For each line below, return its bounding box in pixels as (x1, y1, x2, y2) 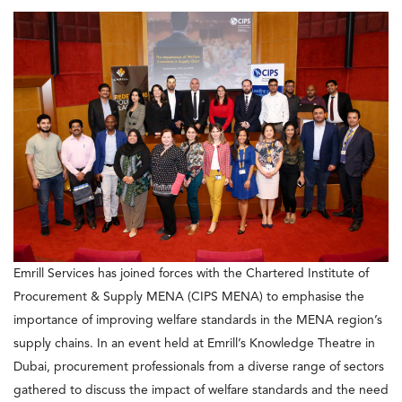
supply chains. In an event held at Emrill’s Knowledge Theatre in (13, 336, 375, 350)
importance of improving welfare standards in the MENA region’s (13, 313, 382, 327)
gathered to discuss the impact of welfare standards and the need (13, 383, 389, 397)
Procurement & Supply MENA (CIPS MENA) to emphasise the (13, 290, 364, 303)
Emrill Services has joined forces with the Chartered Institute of (13, 267, 369, 280)
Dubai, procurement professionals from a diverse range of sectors (13, 360, 384, 373)
